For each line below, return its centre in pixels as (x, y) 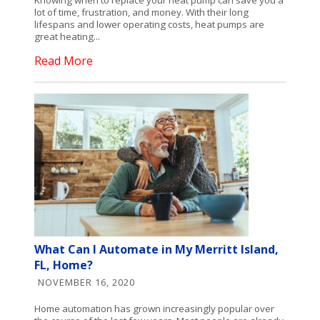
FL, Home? (64, 265)
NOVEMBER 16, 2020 (87, 282)
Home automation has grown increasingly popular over (155, 309)
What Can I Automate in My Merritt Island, (157, 250)
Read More (64, 61)
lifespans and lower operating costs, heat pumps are (150, 24)
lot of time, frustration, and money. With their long (142, 12)
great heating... (67, 36)
